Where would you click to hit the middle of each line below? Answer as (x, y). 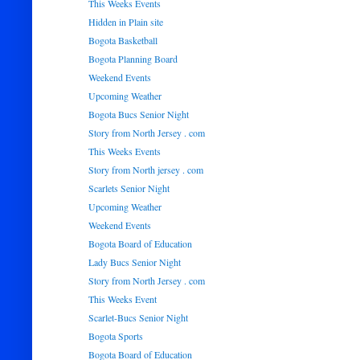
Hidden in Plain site (125, 22)
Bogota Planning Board (133, 59)
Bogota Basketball (123, 40)
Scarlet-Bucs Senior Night (138, 317)
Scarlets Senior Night (129, 188)
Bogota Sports (115, 336)
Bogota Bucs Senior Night (138, 114)
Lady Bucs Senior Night (134, 262)
